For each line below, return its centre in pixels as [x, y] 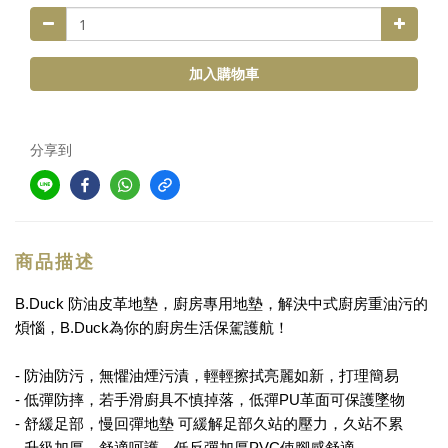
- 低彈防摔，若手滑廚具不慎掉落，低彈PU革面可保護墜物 [210, 399]
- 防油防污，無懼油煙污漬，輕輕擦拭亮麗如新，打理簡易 [207, 375]
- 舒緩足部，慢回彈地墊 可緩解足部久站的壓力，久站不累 [209, 423]
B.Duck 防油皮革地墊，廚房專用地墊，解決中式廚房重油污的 [221, 303]
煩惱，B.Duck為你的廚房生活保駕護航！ [152, 327]
